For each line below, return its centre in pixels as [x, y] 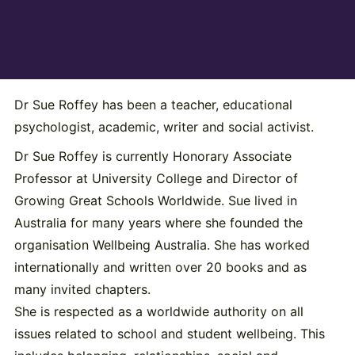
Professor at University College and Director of [156, 179]
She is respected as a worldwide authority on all [158, 312]
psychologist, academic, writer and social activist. [164, 126]
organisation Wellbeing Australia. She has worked [162, 245]
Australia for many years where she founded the [158, 223]
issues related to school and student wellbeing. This [169, 334]
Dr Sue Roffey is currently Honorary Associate [153, 157]
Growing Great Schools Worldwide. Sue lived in [155, 201]
